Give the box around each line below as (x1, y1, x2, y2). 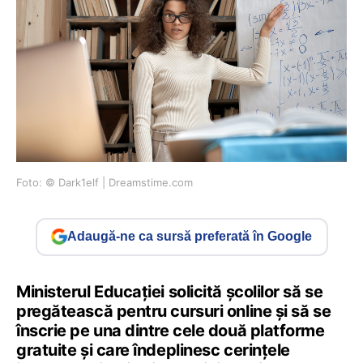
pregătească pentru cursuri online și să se (16, 301, 331, 321)
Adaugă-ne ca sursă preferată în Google (67, 229, 312, 244)
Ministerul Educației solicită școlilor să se (16, 281, 323, 301)
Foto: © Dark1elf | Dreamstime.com (16, 175, 193, 189)
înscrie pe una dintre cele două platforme (16, 320, 325, 340)
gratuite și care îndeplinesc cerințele (16, 340, 290, 360)
